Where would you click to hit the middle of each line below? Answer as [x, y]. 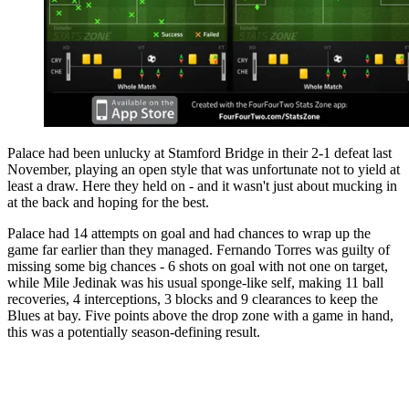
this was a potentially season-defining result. [134, 332]
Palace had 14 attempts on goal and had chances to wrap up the [189, 234]
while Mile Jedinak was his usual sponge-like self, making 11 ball [195, 283]
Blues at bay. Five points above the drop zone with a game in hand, [200, 316]
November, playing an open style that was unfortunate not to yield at [204, 170]
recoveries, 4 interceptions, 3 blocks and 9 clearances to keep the [193, 299]
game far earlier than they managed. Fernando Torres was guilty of [199, 250]
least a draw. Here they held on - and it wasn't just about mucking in [202, 186]
